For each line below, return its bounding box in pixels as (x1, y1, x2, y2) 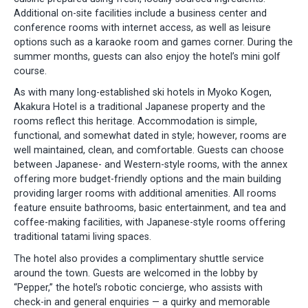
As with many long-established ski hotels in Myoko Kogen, (14, 87, 272, 99)
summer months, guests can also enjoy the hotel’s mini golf (14, 50, 280, 63)
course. (14, 65, 47, 77)
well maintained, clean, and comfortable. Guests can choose (14, 144, 284, 157)
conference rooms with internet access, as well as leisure (14, 21, 271, 34)
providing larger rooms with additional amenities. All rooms (14, 188, 276, 200)
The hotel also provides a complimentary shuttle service (14, 253, 264, 265)
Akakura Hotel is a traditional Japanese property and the (14, 101, 265, 113)
